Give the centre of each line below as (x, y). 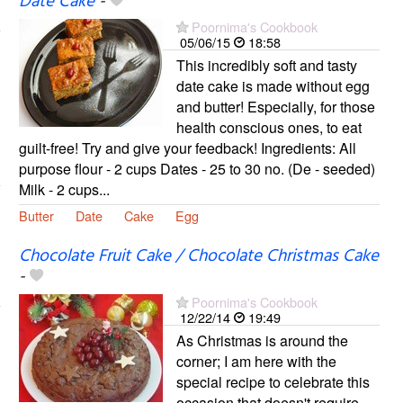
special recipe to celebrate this (273, 381)
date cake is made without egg (273, 86)
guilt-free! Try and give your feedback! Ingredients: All (187, 148)
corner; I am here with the (256, 361)
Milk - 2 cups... (64, 190)
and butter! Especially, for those (275, 107)
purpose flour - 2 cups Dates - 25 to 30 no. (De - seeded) (197, 169)
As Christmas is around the (262, 340)
